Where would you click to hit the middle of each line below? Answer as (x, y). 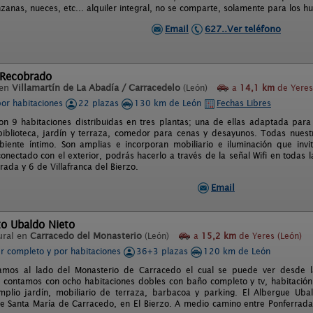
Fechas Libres (244, 103)
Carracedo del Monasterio (86, 236)
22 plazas (100, 103)
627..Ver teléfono (243, 29)
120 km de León (237, 251)
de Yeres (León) (269, 236)
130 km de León (169, 103)
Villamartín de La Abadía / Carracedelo (96, 88)
